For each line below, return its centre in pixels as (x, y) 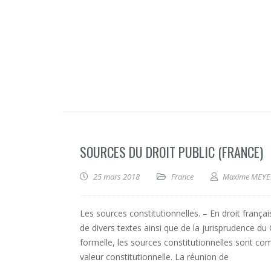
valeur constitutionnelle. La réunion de (154, 257)
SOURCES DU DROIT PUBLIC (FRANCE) (171, 152)
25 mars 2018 (116, 177)
